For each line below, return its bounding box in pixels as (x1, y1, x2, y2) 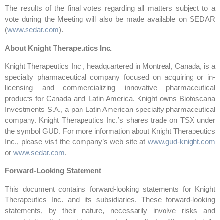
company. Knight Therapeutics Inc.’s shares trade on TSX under (5, 116, 215, 125)
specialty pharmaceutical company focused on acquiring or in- (5, 73, 215, 82)
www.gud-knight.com (148, 137, 215, 146)
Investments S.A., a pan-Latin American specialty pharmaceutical (5, 105, 215, 114)
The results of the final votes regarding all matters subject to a (5, 4, 215, 13)
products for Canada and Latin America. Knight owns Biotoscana (5, 94, 215, 103)
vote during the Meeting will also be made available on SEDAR (5, 15, 215, 24)
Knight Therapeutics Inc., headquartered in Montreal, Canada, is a (5, 62, 215, 71)
